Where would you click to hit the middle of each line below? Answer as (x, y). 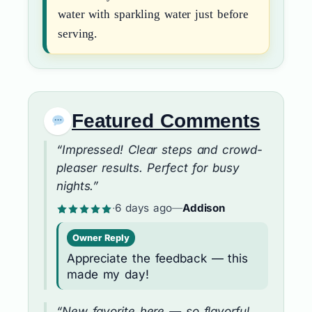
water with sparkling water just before (154, 14)
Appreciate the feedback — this (157, 258)
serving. (78, 33)
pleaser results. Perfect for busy (148, 167)
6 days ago (143, 208)
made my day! (108, 274)
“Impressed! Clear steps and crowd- (159, 149)
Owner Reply (101, 237)
